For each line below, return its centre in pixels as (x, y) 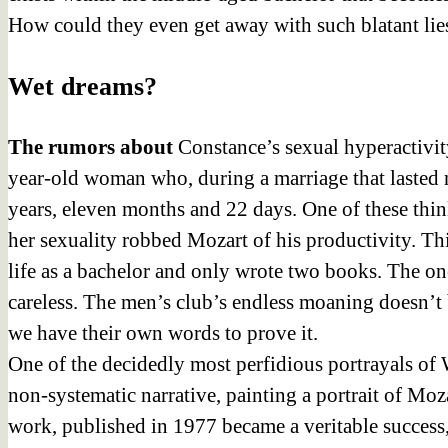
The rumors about (90, 146)
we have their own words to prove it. (163, 332)
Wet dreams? (82, 86)
